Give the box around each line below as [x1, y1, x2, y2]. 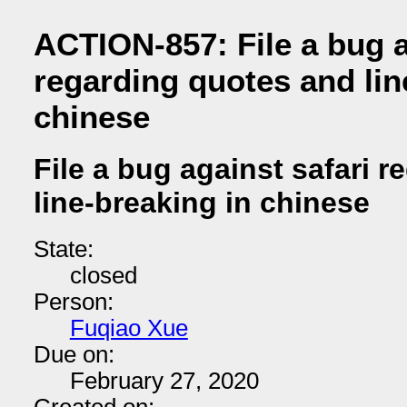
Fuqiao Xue [69, 315, 188, 341]
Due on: [33, 342, 114, 367]
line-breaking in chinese [33, 186, 370, 220]
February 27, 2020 [69, 368, 259, 393]
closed [69, 263, 137, 288]
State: [33, 236, 94, 262]
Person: [33, 289, 114, 314]
